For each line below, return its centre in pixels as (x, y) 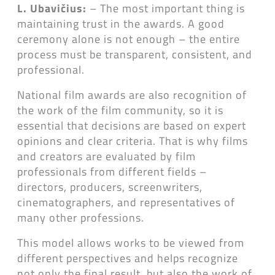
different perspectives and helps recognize (128, 258)
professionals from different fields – (112, 171)
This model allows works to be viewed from (131, 242)
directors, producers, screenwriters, (110, 187)
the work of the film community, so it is (120, 110)
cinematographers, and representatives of (126, 202)
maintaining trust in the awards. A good (121, 23)
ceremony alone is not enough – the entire (129, 39)
